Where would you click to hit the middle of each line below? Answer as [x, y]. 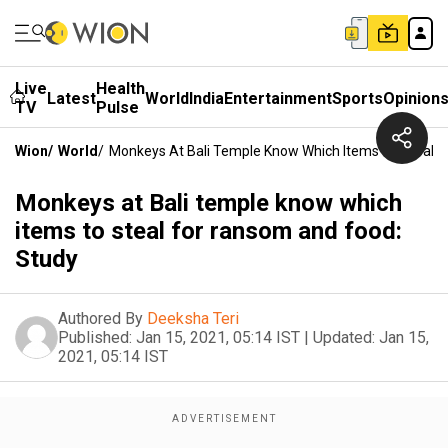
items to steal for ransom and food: [208, 231]
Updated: [344, 337]
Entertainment [278, 98]
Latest [71, 98]
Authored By [100, 318]
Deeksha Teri [193, 318]
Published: [95, 337]
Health [120, 88]
